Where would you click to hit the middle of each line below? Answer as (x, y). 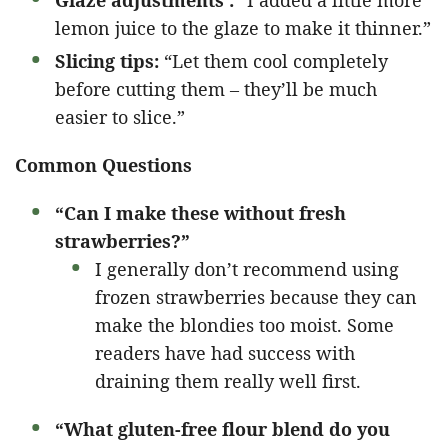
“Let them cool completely (273, 61)
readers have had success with (225, 353)
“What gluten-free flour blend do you (222, 429)
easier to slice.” (120, 117)
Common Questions (103, 165)
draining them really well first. (228, 381)
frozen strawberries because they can (256, 297)
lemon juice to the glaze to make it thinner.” (243, 28)
